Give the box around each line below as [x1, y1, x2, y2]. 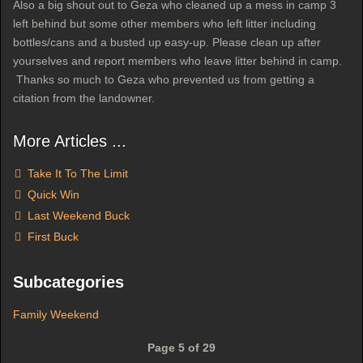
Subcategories [13, 273, 124, 291]
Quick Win [24, 188, 79, 201]
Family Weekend [13, 308, 99, 321]
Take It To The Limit [24, 167, 128, 180]
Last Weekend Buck [24, 209, 130, 222]
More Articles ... [13, 132, 126, 150]
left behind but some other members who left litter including [13, 17, 316, 30]
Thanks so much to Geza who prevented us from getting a [13, 73, 314, 86]
